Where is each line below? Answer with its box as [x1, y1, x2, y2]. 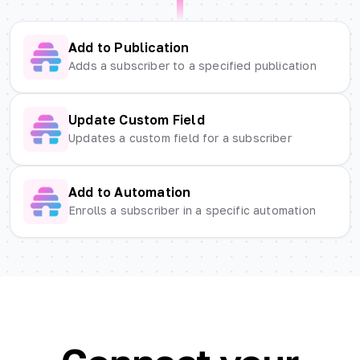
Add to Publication [68, 39, 190, 56]
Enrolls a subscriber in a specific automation [68, 203, 316, 218]
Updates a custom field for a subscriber [68, 131, 292, 145]
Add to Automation [68, 184, 191, 201]
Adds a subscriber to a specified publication [68, 59, 317, 73]
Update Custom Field [68, 112, 205, 129]
